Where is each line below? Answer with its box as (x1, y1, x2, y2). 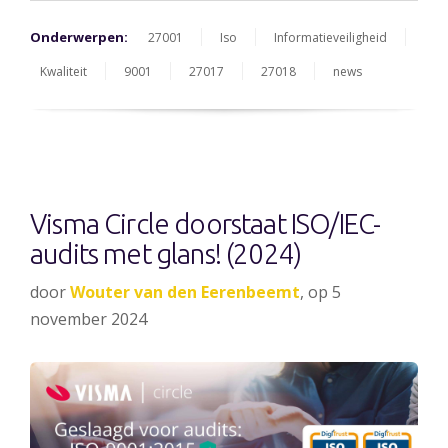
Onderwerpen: (30, 27, 128, 46)
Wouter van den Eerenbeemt (70, 280, 300, 303)
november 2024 (30, 307, 147, 330)
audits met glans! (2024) (30, 237, 302, 269)
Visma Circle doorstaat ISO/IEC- (30, 207, 381, 239)
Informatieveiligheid (274, 28, 387, 46)
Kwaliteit (40, 62, 87, 80)
